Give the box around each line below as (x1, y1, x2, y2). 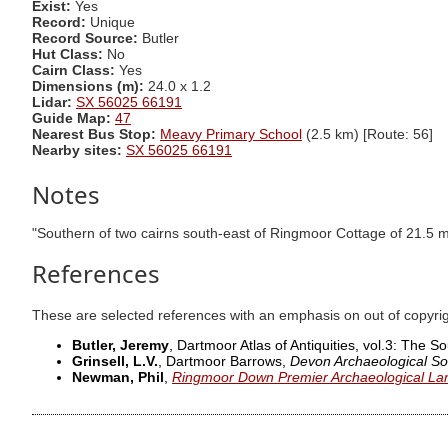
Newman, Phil (72, 369, 164, 385)
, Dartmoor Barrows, (158, 353, 290, 369)
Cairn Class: (32, 63, 115, 79)
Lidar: (32, 95, 72, 111)
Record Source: (32, 31, 142, 47)
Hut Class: (32, 47, 103, 63)
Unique (90, 15, 135, 31)
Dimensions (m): (32, 79, 148, 95)
